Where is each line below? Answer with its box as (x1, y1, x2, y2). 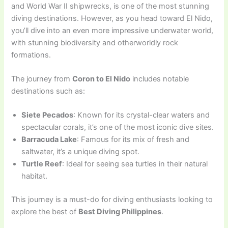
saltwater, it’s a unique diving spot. (21, 147, 140, 157)
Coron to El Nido (72, 74, 131, 84)
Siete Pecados (21, 110, 74, 120)
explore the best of (11, 207, 79, 217)
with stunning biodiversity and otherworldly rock (11, 38, 179, 47)
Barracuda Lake (21, 135, 77, 145)
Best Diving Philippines (78, 207, 162, 217)
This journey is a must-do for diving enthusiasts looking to (11, 195, 213, 205)
